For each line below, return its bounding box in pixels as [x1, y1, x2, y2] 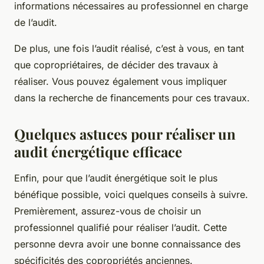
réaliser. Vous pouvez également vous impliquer [14, 75, 227, 87]
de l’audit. [14, 16, 57, 28]
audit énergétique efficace [14, 141, 182, 161]
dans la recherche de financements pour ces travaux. [14, 91, 250, 104]
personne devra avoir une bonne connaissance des [14, 237, 240, 250]
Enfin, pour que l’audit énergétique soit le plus [14, 171, 217, 184]
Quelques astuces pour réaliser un [14, 124, 236, 143]
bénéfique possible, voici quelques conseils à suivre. [14, 188, 248, 200]
